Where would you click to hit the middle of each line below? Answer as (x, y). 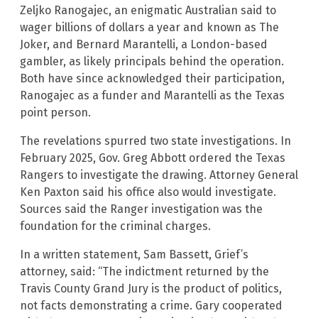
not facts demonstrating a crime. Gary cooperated (151, 306)
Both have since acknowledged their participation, (152, 79)
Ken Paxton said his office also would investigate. (148, 192)
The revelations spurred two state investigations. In (155, 141)
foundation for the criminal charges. (115, 226)
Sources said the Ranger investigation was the (141, 209)
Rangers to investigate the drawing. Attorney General (159, 175)
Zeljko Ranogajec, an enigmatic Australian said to (148, 11)
